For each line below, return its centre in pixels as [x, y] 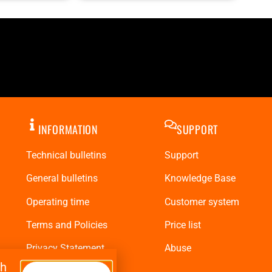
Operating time [58, 202]
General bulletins [62, 178]
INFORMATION [68, 129]
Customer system [202, 202]
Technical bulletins [66, 155]
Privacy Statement [65, 248]
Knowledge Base [200, 178]
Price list [183, 225]
